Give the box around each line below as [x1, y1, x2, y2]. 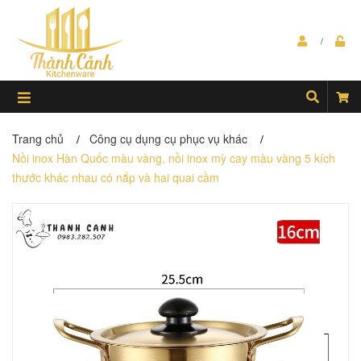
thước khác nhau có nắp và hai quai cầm [12, 169, 219, 185]
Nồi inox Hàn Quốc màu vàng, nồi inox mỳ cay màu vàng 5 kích [12, 150, 335, 166]
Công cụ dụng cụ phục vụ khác [89, 131, 247, 147]
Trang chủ [12, 131, 64, 147]
